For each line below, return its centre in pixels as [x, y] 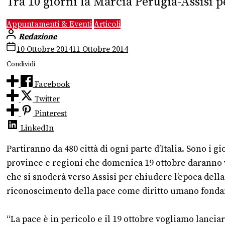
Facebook [52, 85]
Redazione [38, 36]
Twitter [47, 99]
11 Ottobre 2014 [100, 49]
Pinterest [51, 114]
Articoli [107, 24]
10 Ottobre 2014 [44, 49]
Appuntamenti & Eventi [49, 24]
